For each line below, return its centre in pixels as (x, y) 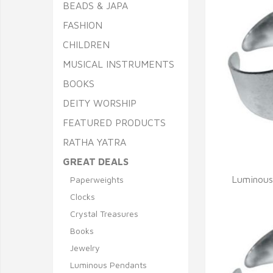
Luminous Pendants (108, 265)
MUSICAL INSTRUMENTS (119, 64)
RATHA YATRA (94, 142)
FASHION (83, 25)
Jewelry (85, 248)
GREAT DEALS (96, 161)
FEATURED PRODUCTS (114, 122)
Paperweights (97, 179)
